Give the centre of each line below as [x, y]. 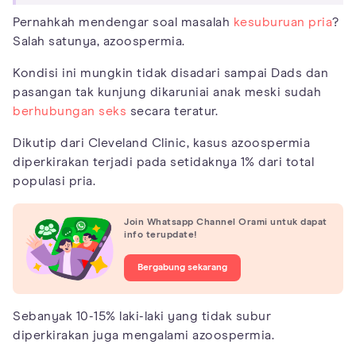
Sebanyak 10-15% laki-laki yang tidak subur [142, 317]
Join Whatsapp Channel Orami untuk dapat [226, 222]
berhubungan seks [70, 111]
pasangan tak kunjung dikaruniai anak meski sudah [167, 92]
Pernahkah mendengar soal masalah [123, 22]
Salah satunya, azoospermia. [99, 41]
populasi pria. [54, 181]
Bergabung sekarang [182, 267]
